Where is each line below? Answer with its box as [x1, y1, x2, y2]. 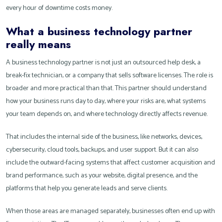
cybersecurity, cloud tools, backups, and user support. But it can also [6, 144, 198, 156]
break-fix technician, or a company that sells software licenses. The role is [6, 70, 213, 82]
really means [6, 36, 71, 53]
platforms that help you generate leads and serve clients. [6, 183, 167, 195]
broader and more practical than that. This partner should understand [6, 83, 207, 95]
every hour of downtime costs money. [6, 2, 112, 14]
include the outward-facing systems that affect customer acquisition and [6, 157, 215, 169]
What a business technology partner [6, 23, 192, 40]
